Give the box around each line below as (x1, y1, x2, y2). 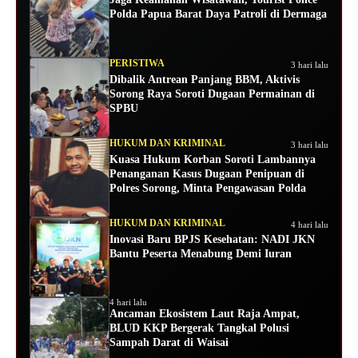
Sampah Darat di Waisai (109, 336, 229, 348)
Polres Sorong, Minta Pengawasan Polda (109, 181, 306, 194)
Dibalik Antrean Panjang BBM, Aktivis (109, 73, 300, 86)
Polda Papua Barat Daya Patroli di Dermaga (109, 7, 327, 20)
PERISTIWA (109, 57, 165, 69)
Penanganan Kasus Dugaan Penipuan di (109, 167, 304, 180)
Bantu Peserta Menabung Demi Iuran (109, 247, 292, 260)
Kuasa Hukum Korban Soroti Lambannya (109, 153, 316, 165)
